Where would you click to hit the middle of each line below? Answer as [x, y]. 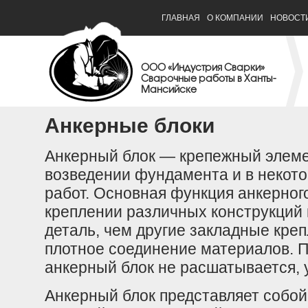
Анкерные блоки [130, 125]
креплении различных [128, 212]
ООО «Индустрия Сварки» [203, 68]
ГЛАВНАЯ [181, 18]
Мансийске [169, 90]
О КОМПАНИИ [235, 18]
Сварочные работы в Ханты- [209, 79]
